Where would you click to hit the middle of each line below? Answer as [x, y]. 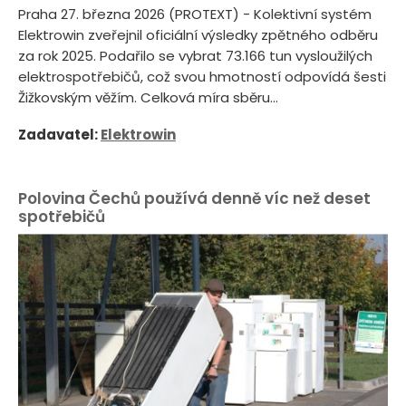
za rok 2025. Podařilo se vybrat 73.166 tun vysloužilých [195, 55]
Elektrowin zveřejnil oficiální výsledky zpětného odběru [198, 34]
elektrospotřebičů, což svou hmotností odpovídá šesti [202, 76]
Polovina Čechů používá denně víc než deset [194, 199]
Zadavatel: [59, 135]
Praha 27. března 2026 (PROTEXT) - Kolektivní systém [195, 14]
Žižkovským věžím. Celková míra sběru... [148, 97]
